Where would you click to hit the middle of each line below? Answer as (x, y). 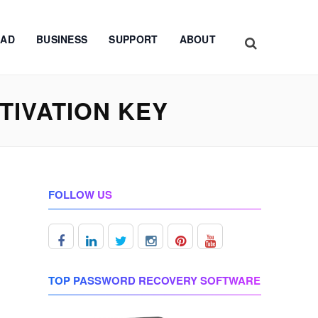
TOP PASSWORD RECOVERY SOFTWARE (154, 280)
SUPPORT (133, 39)
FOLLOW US (80, 194)
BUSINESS (62, 39)
